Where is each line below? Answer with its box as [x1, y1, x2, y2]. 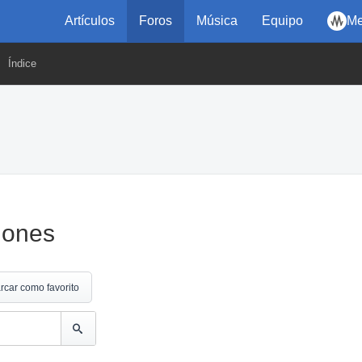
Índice [8, 57, 36, 69]
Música [196, 14, 238, 27]
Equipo [262, 14, 303, 27]
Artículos [65, 14, 115, 27]
